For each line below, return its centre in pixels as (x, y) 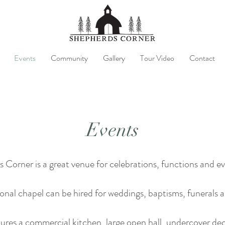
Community (69, 58)
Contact (202, 58)
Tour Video (157, 58)
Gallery (114, 58)
